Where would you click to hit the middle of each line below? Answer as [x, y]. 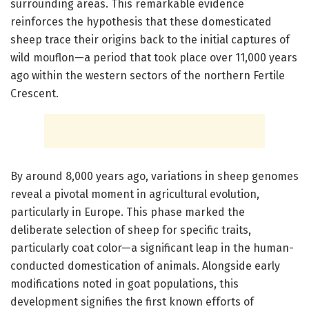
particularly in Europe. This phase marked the [128, 212]
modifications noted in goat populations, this [124, 284]
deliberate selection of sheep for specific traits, [131, 230]
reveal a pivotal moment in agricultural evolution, [135, 195]
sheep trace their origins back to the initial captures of [150, 40]
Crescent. [34, 94]
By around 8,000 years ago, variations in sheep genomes [154, 177]
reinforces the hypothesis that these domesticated [141, 22]
